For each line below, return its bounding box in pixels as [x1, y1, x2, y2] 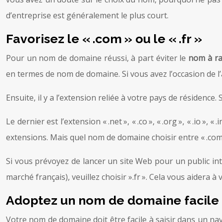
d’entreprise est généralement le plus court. [6, 9, 168, 21]
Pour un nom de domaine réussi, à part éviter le [6, 52, 189, 63]
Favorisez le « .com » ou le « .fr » [6, 31, 202, 46]
